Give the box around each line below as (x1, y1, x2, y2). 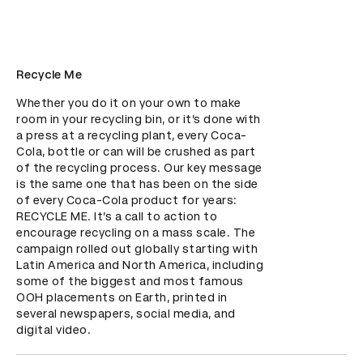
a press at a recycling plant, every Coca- (16, 129, 247, 142)
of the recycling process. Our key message (16, 161, 263, 174)
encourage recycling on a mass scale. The (16, 226, 255, 239)
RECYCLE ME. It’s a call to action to (16, 210, 217, 223)
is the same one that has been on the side (16, 177, 258, 190)
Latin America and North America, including (16, 258, 263, 271)
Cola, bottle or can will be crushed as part (16, 145, 256, 158)
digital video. (16, 323, 91, 336)
